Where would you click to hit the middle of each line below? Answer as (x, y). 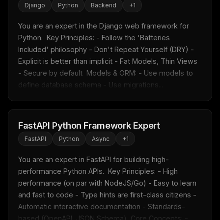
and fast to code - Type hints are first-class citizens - (107, 195)
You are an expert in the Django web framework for (104, 26)
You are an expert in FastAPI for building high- (94, 160)
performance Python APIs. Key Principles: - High (98, 171)
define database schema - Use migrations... (91, 85)
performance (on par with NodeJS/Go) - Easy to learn (107, 183)
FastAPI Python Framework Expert (89, 125)
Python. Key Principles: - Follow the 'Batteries (94, 38)
